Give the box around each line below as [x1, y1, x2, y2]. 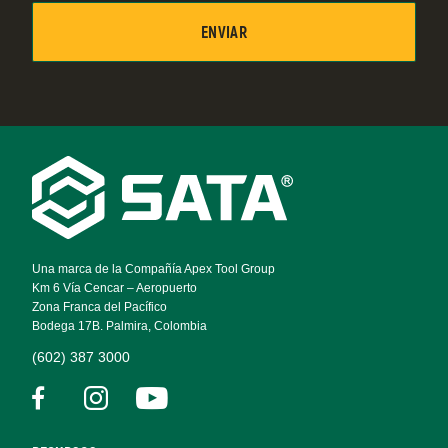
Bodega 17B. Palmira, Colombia [32, 319, 207, 334]
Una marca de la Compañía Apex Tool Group [32, 262, 275, 277]
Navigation [31, 215, 162, 256]
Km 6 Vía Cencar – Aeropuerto [32, 281, 197, 296]
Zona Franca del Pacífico [32, 300, 167, 315]
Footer [31, 175, 110, 216]
